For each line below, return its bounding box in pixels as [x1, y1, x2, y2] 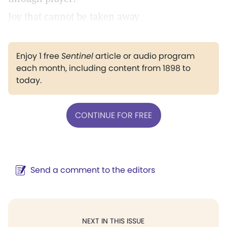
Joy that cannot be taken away [8, 10, 139, 23]
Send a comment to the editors [30, 164, 155, 176]
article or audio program [93, 50, 195, 62]
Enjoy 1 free [16, 50, 61, 62]
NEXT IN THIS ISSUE [82, 216, 144, 226]
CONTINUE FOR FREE [75, 109, 152, 121]
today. [16, 74, 42, 86]
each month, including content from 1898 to [16, 62, 191, 74]
